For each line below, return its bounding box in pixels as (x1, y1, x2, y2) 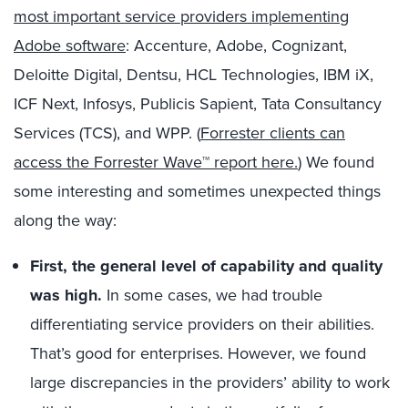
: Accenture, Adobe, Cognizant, (126, 34, 347, 56)
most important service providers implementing (14, 5, 349, 27)
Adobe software (14, 34, 126, 56)
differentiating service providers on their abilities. (30, 312, 374, 335)
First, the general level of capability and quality (30, 254, 382, 278)
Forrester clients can (200, 121, 345, 144)
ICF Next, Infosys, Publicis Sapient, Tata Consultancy (14, 92, 382, 115)
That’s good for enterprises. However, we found (30, 342, 366, 364)
